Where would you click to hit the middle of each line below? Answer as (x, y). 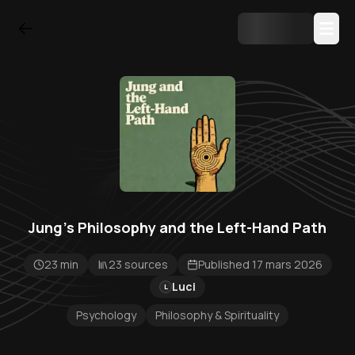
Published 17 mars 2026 (260, 264)
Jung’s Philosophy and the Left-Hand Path (177, 227)
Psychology (106, 315)
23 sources (138, 264)
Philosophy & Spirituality (217, 315)
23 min (61, 264)
